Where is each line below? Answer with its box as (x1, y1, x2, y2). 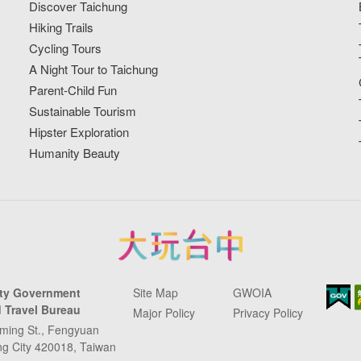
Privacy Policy (232, 304, 303, 321)
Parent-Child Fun (29, 81, 118, 98)
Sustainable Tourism (29, 102, 137, 119)
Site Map (132, 284, 178, 301)
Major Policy (132, 304, 195, 321)
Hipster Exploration (29, 122, 130, 140)
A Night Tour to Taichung (29, 60, 159, 77)
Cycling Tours (29, 39, 102, 56)
